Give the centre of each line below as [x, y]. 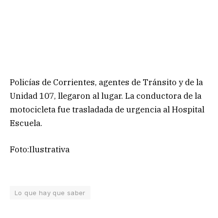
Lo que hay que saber [50, 192]
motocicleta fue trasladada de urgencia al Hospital [107, 109]
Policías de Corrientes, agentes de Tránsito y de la [106, 82]
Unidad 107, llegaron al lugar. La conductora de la [106, 96]
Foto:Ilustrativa [40, 149]
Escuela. [26, 123]
